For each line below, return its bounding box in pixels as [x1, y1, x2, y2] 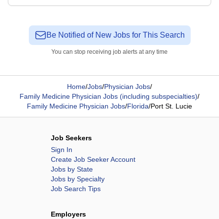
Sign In [51, 146, 72, 153]
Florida [127, 102, 149, 110]
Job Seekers [51, 134, 92, 142]
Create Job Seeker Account [51, 155, 135, 163]
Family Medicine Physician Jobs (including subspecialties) [20, 92, 197, 100]
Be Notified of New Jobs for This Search [46, 31, 185, 39]
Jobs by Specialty [51, 175, 105, 183]
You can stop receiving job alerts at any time [51, 48, 168, 55]
